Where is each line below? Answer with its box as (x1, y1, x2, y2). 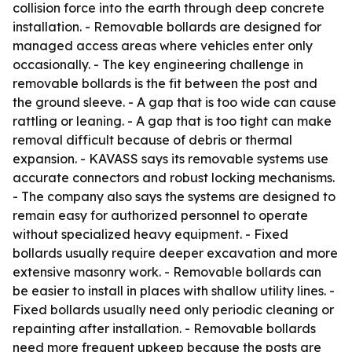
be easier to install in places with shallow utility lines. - (13, 283, 335, 299)
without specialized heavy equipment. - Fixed (13, 226, 288, 242)
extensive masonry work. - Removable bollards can (13, 264, 321, 280)
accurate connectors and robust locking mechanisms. (13, 170, 335, 185)
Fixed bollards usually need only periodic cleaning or (13, 302, 334, 317)
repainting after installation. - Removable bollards (13, 321, 316, 336)
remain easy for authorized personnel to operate (13, 207, 308, 223)
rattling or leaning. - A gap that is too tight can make (13, 113, 332, 129)
